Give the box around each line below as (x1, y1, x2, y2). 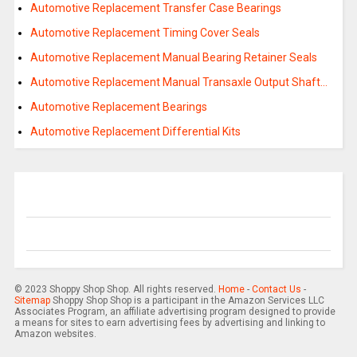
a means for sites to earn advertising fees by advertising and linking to (14, 317, 325, 329)
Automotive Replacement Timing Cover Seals (29, 26, 260, 40)
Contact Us (251, 284, 301, 296)
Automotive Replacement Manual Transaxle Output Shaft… (29, 76, 328, 89)
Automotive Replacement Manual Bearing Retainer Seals (29, 51, 317, 65)
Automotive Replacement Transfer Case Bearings (29, 2, 281, 15)
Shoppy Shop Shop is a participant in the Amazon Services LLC (49, 295, 324, 307)
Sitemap (14, 295, 50, 307)
